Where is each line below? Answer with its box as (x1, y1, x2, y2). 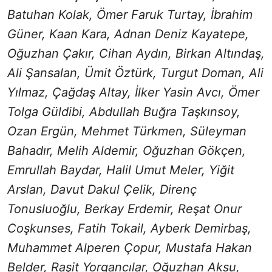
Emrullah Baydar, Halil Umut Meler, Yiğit (7, 162, 234, 177)
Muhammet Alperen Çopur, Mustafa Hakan (7, 240, 252, 255)
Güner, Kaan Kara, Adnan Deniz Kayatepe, (7, 26, 249, 41)
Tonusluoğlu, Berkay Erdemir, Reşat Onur (7, 201, 242, 216)
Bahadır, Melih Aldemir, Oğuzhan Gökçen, (7, 143, 246, 158)
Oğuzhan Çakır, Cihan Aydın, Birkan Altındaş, (7, 46, 265, 61)
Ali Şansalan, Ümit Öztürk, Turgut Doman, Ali (7, 65, 263, 80)
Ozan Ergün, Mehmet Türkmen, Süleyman (7, 123, 246, 138)
